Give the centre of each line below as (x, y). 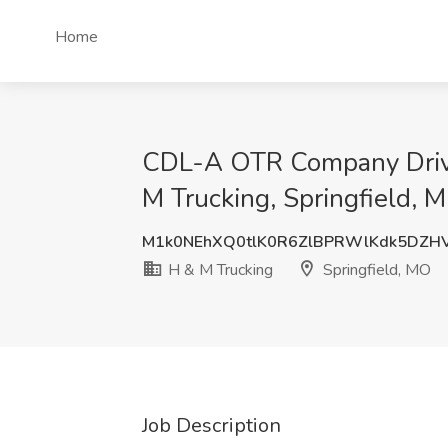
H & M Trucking (218, 270)
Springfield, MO (375, 270)
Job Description (211, 425)
